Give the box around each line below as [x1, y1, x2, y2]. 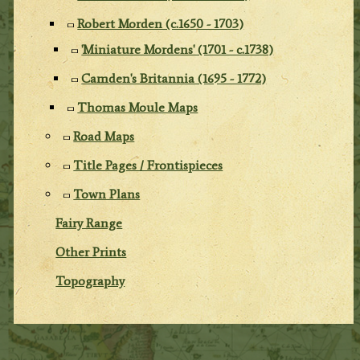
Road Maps [73, 128, 135, 144]
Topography [55, 272, 125, 288]
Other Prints [55, 243, 127, 260]
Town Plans [73, 186, 141, 202]
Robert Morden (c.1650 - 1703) [77, 15, 244, 31]
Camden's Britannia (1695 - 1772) [81, 70, 267, 86]
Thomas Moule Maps [77, 99, 198, 115]
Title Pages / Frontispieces [73, 157, 223, 173]
